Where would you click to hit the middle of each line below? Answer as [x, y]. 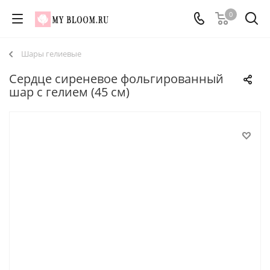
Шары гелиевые [51, 54]
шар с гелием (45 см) [69, 92]
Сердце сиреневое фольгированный [116, 79]
